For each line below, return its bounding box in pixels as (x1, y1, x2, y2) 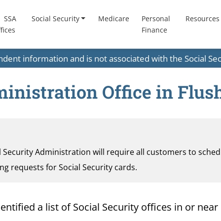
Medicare (98, 14, 129, 24)
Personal (142, 14, 171, 24)
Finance (142, 25, 168, 35)
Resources (185, 14, 220, 24)
